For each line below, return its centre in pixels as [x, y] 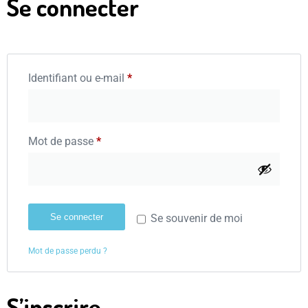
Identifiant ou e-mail [78, 78]
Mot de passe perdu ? [68, 251]
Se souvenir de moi [197, 219]
